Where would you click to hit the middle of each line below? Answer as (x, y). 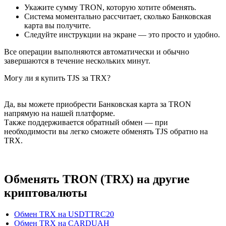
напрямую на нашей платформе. (60, 114)
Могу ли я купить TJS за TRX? (57, 78)
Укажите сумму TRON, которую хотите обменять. (110, 8)
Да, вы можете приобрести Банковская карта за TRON (98, 104)
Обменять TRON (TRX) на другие (97, 179)
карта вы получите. (58, 26)
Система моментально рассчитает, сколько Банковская (118, 17)
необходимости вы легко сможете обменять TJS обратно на (106, 132)
